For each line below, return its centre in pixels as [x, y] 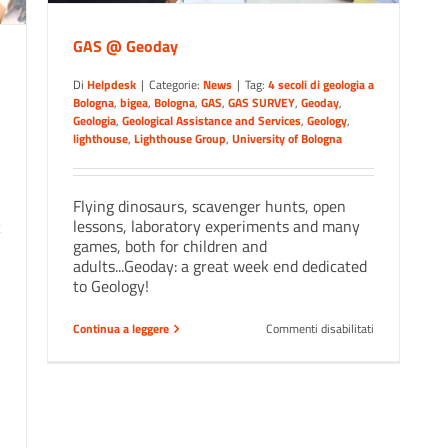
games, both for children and [170, 246]
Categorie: [176, 85]
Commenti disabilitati [320, 329]
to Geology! [111, 286]
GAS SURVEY [261, 103]
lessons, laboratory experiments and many [216, 226]
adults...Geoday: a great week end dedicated [220, 266]
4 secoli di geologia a [321, 85]
